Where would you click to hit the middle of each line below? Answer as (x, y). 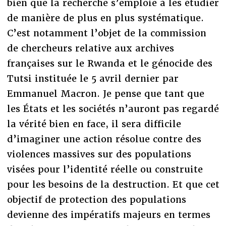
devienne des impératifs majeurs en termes (108, 215)
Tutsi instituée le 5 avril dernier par (93, 79)
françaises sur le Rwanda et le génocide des (109, 64)
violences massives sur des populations (99, 154)
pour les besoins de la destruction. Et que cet (113, 185)
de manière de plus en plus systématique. (105, 18)
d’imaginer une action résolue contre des (104, 139)
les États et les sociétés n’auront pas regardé (113, 109)
